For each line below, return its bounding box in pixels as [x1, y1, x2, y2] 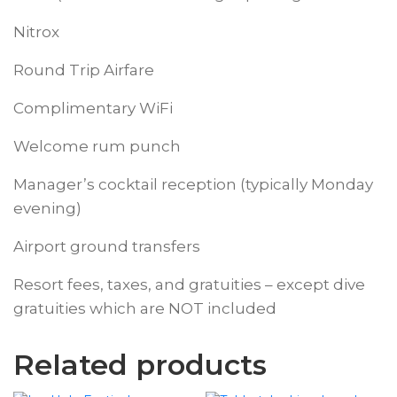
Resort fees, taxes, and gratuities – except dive [13, 276, 365, 293]
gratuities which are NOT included [13, 300, 276, 317]
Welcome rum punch [13, 137, 181, 155]
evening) [13, 199, 82, 217]
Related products [13, 347, 267, 382]
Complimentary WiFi [13, 99, 173, 117]
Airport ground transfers [13, 237, 200, 255]
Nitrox [13, 23, 59, 41]
